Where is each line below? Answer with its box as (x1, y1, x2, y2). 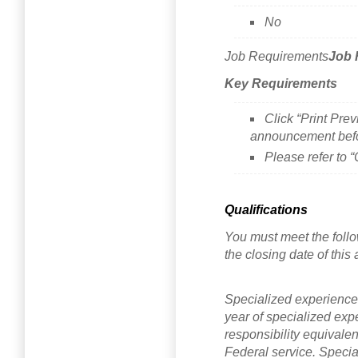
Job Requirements (225, 50, 328, 64)
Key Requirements (225, 77, 337, 91)
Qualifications (225, 202, 308, 217)
